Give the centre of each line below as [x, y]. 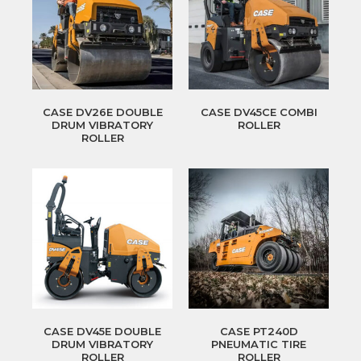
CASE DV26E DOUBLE [102, 112]
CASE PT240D [259, 332]
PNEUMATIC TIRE [259, 344]
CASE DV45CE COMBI [259, 112]
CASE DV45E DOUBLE [102, 332]
